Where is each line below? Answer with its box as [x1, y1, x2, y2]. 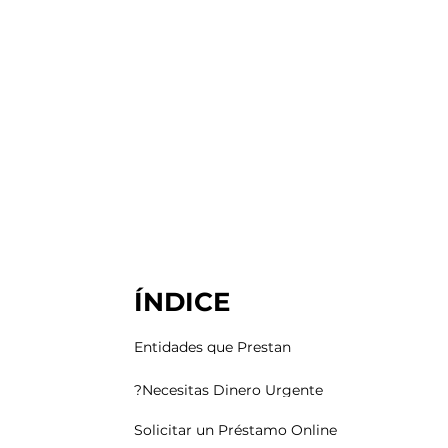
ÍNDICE [134, 285, 231, 318]
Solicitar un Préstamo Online [134, 421, 338, 440]
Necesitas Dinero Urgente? [142, 380, 324, 399]
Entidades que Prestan [134, 338, 292, 357]
